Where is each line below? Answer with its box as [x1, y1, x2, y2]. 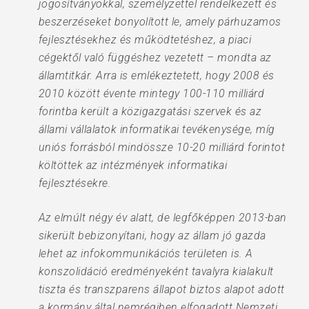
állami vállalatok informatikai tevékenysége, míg [38, 123, 275, 136]
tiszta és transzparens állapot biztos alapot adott [38, 283, 285, 296]
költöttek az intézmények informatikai [38, 159, 228, 172]
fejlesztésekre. [38, 177, 112, 190]
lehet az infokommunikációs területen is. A [38, 247, 253, 260]
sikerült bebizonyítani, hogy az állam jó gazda [38, 229, 266, 242]
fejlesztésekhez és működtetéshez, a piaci [38, 33, 252, 46]
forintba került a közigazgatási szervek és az [38, 105, 262, 118]
